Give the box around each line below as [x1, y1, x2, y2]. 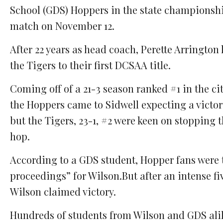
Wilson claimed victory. [10, 185, 116, 199]
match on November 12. [10, 19, 114, 33]
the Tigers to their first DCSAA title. [10, 58, 171, 72]
